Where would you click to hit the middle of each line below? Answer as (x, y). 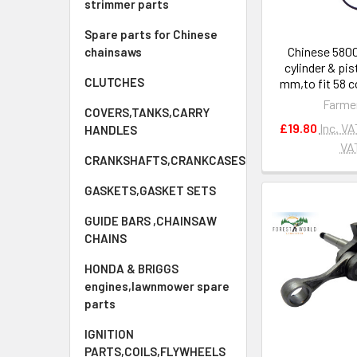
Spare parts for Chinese (151, 34)
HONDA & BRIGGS (131, 269)
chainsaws (113, 52)
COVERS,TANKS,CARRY (147, 112)
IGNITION (109, 334)
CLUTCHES (114, 82)
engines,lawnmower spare (157, 286)
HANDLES (111, 130)
